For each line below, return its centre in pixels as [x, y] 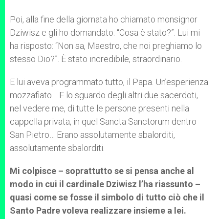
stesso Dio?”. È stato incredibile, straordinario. [96, 59]
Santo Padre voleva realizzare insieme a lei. [98, 210]
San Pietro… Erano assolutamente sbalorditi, [92, 135]
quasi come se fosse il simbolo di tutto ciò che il [107, 197]
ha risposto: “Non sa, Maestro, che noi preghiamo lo [106, 46]
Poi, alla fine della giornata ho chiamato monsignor [104, 19]
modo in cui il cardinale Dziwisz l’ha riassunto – [105, 184]
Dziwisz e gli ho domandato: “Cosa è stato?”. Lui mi [105, 33]
